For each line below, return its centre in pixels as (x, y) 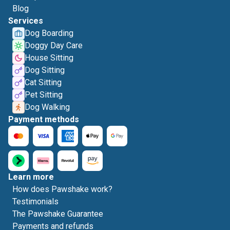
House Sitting (49, 58)
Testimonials (35, 202)
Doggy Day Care (54, 45)
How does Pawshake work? (62, 189)
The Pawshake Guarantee (58, 214)
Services (26, 21)
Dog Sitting (45, 70)
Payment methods (44, 119)
